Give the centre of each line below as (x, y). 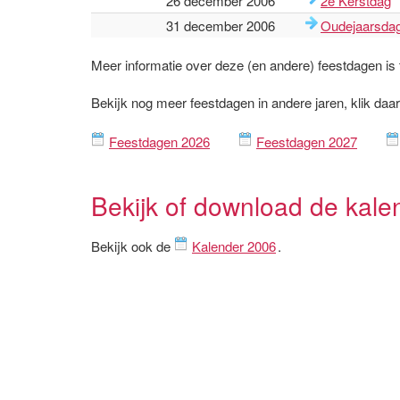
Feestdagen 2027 (307, 142)
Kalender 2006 (234, 246)
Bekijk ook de (133, 246)
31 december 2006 (221, 25)
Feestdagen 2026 (159, 142)
